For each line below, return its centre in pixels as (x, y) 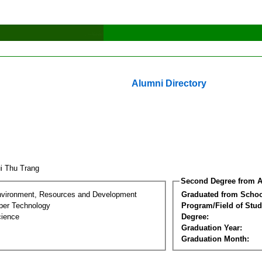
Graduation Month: (215, 239)
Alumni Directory (169, 83)
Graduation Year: (212, 227)
